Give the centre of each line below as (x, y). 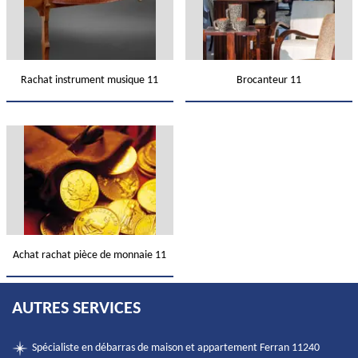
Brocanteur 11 (268, 80)
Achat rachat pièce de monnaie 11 (89, 255)
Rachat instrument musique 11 (89, 80)
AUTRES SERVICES (76, 309)
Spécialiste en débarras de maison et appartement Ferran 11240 (176, 348)
